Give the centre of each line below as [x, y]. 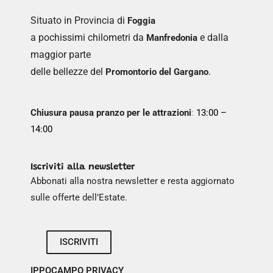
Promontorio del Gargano [157, 72]
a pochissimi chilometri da [88, 38]
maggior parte [61, 55]
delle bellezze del [68, 72]
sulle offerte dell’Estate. [79, 198]
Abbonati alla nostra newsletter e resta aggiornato [133, 181]
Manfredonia [172, 38]
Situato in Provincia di [79, 21]
